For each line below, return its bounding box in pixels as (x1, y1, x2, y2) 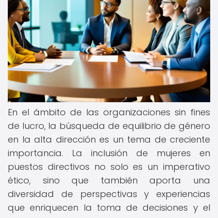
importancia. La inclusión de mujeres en (8, 147, 210, 159)
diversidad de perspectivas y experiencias (8, 188, 210, 200)
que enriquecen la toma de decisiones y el (8, 201, 210, 214)
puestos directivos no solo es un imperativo (8, 161, 210, 173)
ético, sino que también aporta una (8, 174, 210, 186)
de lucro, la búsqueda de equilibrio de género (8, 120, 210, 132)
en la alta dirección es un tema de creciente (8, 133, 210, 145)
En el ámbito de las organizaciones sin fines (8, 106, 210, 118)
